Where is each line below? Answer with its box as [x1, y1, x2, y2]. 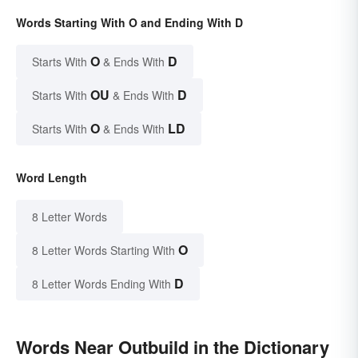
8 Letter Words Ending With [32, 276, 171, 292]
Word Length [16, 169, 87, 186]
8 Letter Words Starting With [32, 242, 175, 259]
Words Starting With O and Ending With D [16, 14, 243, 31]
